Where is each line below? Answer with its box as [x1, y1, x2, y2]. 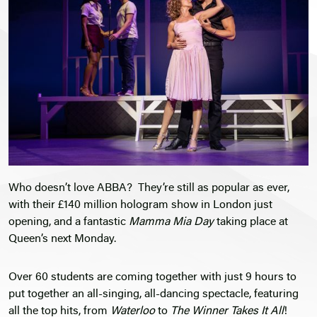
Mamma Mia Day [129, 217, 214, 229]
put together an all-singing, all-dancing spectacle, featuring [8, 289, 299, 301]
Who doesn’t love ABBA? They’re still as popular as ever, [8, 183, 289, 195]
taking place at [214, 217, 288, 229]
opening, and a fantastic [8, 217, 129, 229]
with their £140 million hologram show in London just [8, 200, 272, 212]
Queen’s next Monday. [8, 234, 116, 246]
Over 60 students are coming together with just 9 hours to [8, 272, 296, 284]
